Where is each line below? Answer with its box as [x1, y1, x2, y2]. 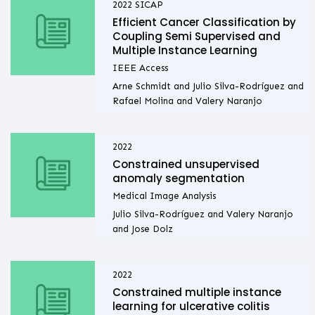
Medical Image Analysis [112, 191, 216, 202]
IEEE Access [112, 63, 168, 74]
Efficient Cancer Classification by [112, 15, 296, 30]
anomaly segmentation [112, 171, 245, 186]
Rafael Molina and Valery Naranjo [112, 96, 262, 107]
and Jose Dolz [112, 224, 173, 235]
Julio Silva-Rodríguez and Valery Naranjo [112, 209, 293, 220]
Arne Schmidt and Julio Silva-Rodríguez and [112, 81, 304, 92]
